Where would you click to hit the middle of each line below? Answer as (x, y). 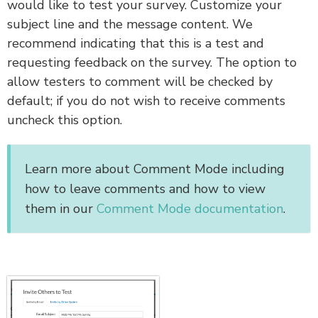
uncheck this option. (65, 120)
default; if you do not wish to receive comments (146, 101)
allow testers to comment (86, 82)
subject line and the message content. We (130, 24)
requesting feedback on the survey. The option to (152, 63)
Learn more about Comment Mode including (155, 169)
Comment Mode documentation (190, 209)
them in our (61, 209)
